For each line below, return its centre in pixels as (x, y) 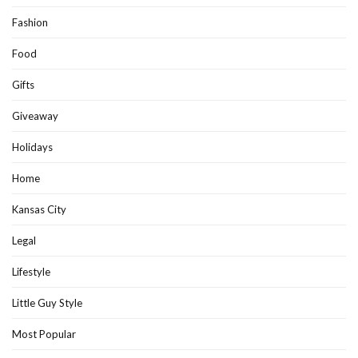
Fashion (30, 23)
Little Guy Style (47, 303)
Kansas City (39, 210)
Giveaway (35, 116)
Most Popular (44, 334)
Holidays (32, 147)
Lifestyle (31, 272)
